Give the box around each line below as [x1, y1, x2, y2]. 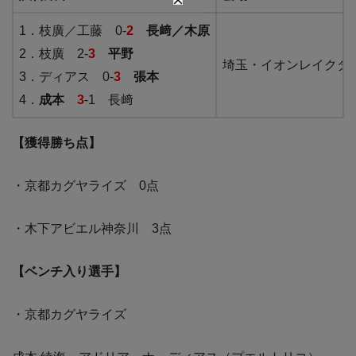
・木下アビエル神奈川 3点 [12, 222, 172, 236]
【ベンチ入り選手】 [12, 265, 126, 279]
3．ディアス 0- [19, 70, 114, 84]
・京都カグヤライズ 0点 [12, 179, 159, 193]
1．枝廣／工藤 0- [19, 24, 126, 38]
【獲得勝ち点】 [12, 136, 101, 150]
